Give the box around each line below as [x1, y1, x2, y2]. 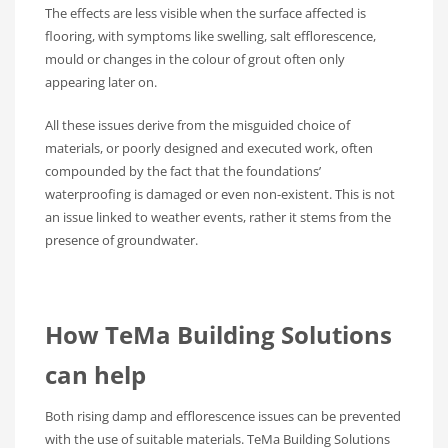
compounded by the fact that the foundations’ [45, 161, 321, 180]
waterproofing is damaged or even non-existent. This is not [45, 184, 395, 203]
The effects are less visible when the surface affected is [45, 3, 366, 22]
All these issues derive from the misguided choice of [45, 115, 350, 134]
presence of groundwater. [45, 230, 198, 249]
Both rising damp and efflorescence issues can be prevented [45, 406, 401, 425]
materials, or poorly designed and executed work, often [45, 138, 373, 157]
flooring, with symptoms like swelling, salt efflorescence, [45, 26, 376, 45]
